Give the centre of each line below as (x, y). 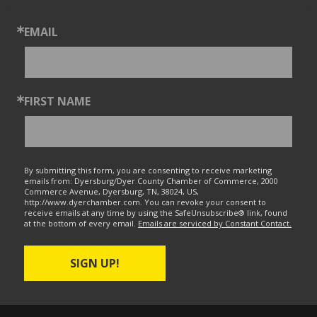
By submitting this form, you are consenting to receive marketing (148, 170)
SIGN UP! (95, 263)
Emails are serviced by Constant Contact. (215, 223)
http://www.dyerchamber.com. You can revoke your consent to (145, 202)
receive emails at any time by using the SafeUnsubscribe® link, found (156, 213)
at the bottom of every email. (81, 223)
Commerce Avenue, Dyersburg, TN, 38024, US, (111, 191)
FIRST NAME (57, 101)
